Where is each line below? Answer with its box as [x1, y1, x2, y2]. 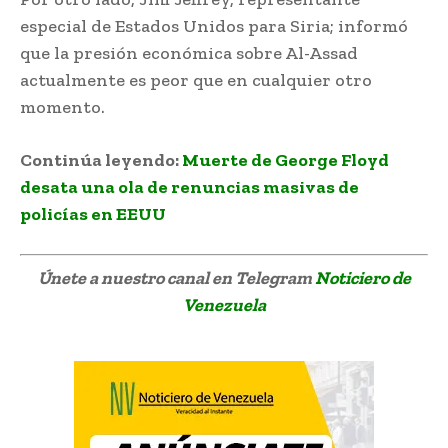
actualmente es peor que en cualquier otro [20, 68, 372, 91]
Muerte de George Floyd [182, 148, 389, 171]
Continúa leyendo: [20, 148, 179, 171]
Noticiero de [314, 266, 411, 289]
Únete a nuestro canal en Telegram [37, 266, 315, 289]
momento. [20, 95, 105, 118]
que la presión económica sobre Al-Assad [20, 41, 358, 64]
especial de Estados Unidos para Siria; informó [20, 14, 408, 37]
